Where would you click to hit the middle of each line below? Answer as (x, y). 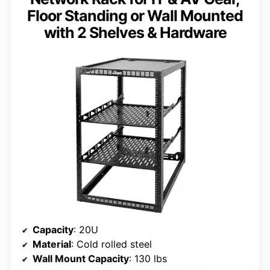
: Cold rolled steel (111, 244)
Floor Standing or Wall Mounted (135, 15)
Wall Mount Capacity (81, 259)
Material (52, 244)
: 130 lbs (148, 259)
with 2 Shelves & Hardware (135, 32)
